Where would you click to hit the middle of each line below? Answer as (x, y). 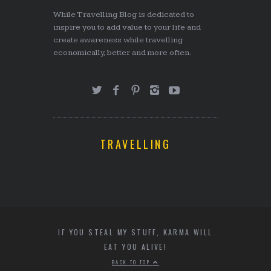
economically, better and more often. (122, 53)
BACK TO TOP (132, 262)
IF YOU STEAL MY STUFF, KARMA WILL (135, 232)
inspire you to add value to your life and (127, 27)
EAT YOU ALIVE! (135, 247)
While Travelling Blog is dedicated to (123, 15)
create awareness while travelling (118, 40)
